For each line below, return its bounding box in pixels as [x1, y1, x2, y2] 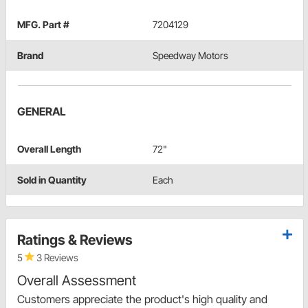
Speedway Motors [153, 49, 228, 62]
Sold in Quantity [17, 174, 87, 186]
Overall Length [17, 143, 81, 155]
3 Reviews [34, 252, 78, 264]
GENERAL [17, 104, 66, 119]
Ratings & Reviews [17, 232, 133, 249]
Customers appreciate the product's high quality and [17, 292, 267, 307]
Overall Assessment [17, 272, 136, 289]
